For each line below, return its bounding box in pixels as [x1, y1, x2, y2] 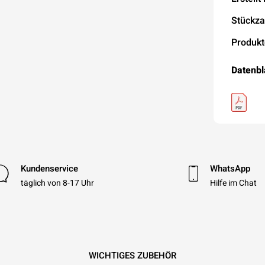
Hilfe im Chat [210, 177, 257, 189]
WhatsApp [210, 162, 251, 175]
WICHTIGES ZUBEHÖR [89, 248, 176, 261]
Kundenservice [20, 162, 78, 175]
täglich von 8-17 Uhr [20, 177, 94, 189]
